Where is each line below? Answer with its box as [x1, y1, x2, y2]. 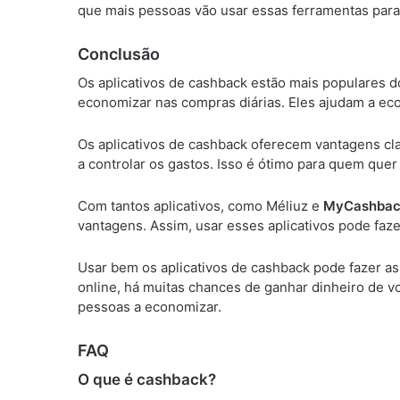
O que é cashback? [78, 370, 216, 388]
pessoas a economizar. [78, 297, 221, 315]
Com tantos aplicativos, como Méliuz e [78, 196, 323, 214]
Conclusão [78, 44, 160, 63]
